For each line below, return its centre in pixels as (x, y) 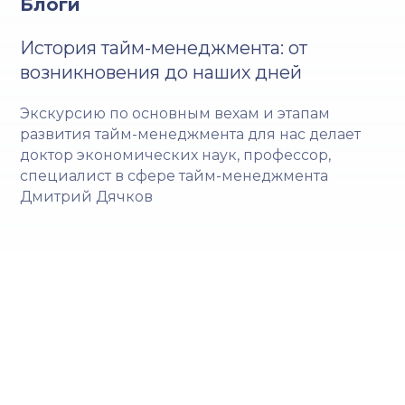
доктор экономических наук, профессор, (176, 155)
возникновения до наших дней (161, 73)
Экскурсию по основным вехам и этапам (175, 114)
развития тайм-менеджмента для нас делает (191, 135)
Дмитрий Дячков (87, 197)
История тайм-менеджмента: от (164, 48)
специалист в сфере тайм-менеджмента (174, 176)
